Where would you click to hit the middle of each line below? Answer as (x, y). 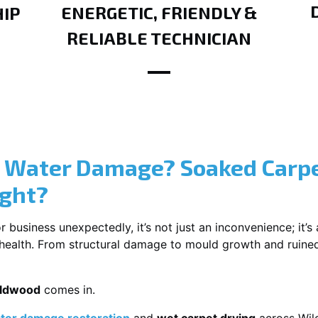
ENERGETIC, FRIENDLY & (159, 12)
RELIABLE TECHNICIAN (159, 38)
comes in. (68, 290)
